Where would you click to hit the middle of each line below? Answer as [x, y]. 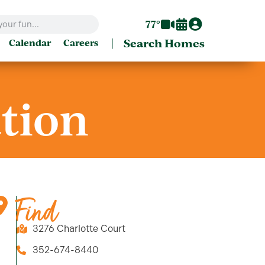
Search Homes [164, 43]
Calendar [30, 43]
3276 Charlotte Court [79, 229]
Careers [81, 43]
